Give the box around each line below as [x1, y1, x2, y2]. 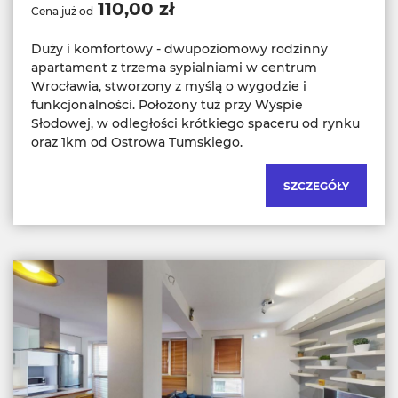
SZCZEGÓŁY [283, 179, 349, 193]
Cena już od [31, 4, 93, 18]
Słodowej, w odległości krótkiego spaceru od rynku [31, 115, 360, 131]
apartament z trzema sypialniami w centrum [31, 59, 317, 76]
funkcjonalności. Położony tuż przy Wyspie [31, 96, 303, 113]
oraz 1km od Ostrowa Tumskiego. [31, 133, 243, 150]
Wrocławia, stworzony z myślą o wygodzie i [31, 77, 306, 94]
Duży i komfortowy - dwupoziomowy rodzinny [31, 40, 328, 57]
